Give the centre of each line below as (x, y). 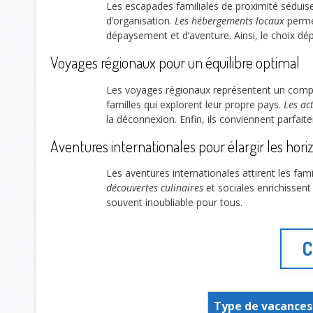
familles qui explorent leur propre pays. (195, 104)
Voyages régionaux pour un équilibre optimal (175, 63)
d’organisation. (140, 21)
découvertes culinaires (155, 188)
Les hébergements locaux (230, 21)
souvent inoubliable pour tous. (174, 203)
